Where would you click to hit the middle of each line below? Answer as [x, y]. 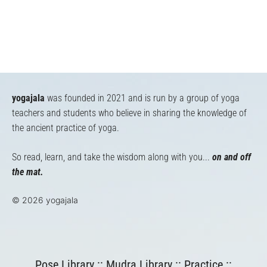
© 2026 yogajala [45, 200]
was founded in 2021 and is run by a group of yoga [142, 98]
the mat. [28, 172]
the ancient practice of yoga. [66, 128]
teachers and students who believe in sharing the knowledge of [129, 113]
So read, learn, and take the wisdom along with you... [112, 157]
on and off [232, 157]
